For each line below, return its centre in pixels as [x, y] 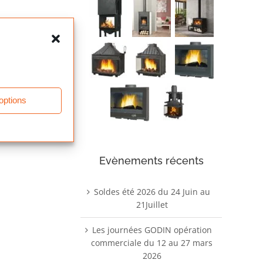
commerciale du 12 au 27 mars [152, 242]
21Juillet [152, 204]
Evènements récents [151, 160]
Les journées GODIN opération [152, 230]
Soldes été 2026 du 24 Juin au [152, 191]
